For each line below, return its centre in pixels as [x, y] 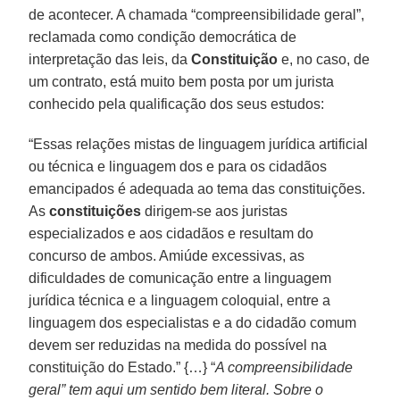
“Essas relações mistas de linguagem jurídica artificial [199, 144]
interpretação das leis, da [110, 59]
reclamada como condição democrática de [163, 37]
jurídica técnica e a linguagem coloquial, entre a [180, 300]
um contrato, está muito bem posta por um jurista [182, 81]
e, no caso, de [324, 59]
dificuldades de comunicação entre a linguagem [180, 278]
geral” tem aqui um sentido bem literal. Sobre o [176, 389]
